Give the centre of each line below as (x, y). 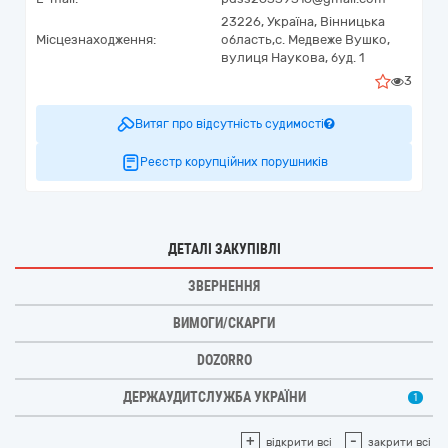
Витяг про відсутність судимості (229, 124)
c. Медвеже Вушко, (332, 39)
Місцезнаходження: (96, 39)
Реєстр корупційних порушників (234, 162)
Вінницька (352, 21)
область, (248, 39)
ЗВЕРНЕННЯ (224, 286)
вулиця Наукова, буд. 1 (292, 57)
